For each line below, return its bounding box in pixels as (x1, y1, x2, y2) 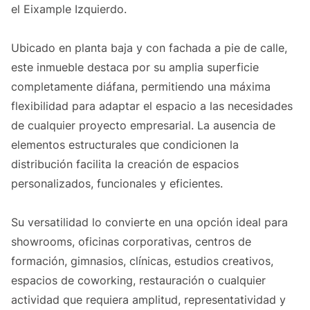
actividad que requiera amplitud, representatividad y (11, 293, 286, 307)
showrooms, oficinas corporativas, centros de (11, 235, 251, 249)
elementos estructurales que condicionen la (11, 138, 239, 152)
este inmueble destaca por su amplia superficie (11, 60, 259, 75)
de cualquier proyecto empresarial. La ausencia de (11, 118, 275, 133)
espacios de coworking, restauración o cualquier (11, 273, 266, 288)
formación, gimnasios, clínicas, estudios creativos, (11, 254, 273, 268)
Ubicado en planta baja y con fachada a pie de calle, (11, 41, 287, 55)
